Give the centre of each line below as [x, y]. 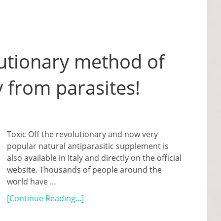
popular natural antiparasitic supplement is [88, 146]
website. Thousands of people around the [84, 170]
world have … [32, 182]
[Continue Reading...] [45, 198]
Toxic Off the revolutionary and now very [82, 134]
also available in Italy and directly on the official [94, 158]
